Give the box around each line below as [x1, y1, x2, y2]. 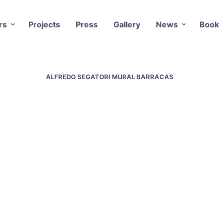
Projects [28, 19, 60, 29]
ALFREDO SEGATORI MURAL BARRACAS [45, 72, 174, 81]
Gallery [113, 19, 140, 29]
